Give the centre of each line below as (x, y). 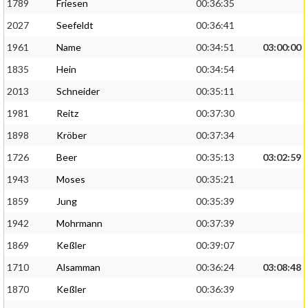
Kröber (71, 135)
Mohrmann (79, 223)
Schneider (78, 91)
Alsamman (78, 267)
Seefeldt (75, 25)
